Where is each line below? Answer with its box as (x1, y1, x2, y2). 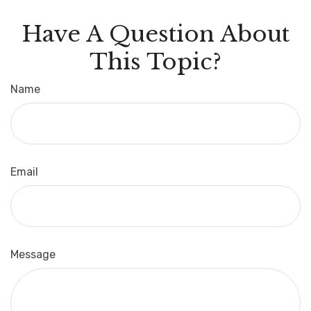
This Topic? (90, 48, 221, 76)
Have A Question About (22, 20, 289, 49)
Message (10, 248, 56, 262)
